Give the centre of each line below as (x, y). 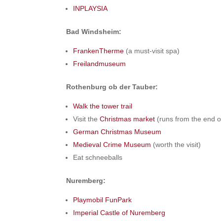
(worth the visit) (176, 145)
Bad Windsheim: (94, 32)
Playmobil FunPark (103, 200)
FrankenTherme (99, 51)
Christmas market (128, 119)
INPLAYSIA (91, 9)
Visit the (87, 119)
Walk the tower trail (103, 106)
